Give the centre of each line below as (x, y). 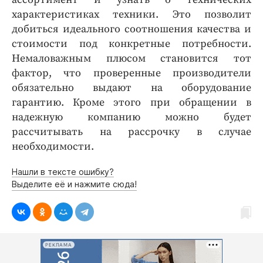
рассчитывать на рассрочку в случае (131, 132)
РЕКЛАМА (59, 245)
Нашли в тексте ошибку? (63, 172)
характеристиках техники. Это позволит (131, 15)
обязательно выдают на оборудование (131, 88)
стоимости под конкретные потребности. (131, 44)
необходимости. (53, 147)
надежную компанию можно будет (131, 117)
